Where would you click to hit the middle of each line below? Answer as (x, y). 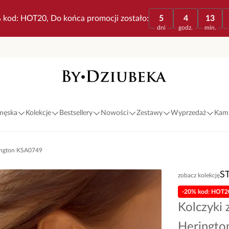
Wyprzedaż (188, 113)
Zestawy (149, 113)
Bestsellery (76, 113)
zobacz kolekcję (199, 175)
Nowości (114, 113)
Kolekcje (38, 113)
